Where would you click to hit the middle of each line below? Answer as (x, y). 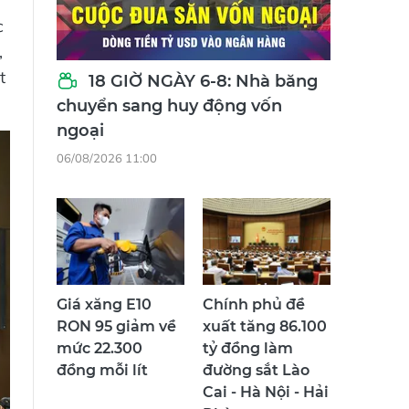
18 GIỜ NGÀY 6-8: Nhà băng (201, 82)
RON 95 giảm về (116, 327)
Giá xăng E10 (104, 305)
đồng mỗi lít (102, 371)
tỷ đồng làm (248, 349)
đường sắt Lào (256, 371)
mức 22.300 (100, 349)
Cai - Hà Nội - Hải (266, 393)
